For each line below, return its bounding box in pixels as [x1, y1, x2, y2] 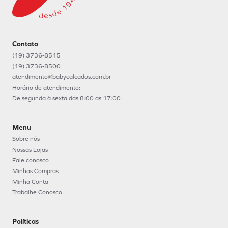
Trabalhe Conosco [12, 188, 62, 196]
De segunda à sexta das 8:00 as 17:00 [12, 94, 121, 102]
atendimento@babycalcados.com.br [12, 73, 111, 80]
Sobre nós [12, 135, 40, 142]
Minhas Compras [12, 167, 59, 175]
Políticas [12, 217, 39, 226]
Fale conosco [12, 156, 49, 164]
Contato [12, 39, 38, 48]
